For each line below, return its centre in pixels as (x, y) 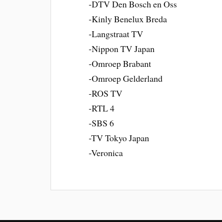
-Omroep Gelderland (126, 79)
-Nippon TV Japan (122, 49)
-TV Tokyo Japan (119, 138)
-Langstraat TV (116, 34)
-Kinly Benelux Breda (128, 19)
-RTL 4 (102, 108)
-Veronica (106, 153)
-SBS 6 (102, 123)
